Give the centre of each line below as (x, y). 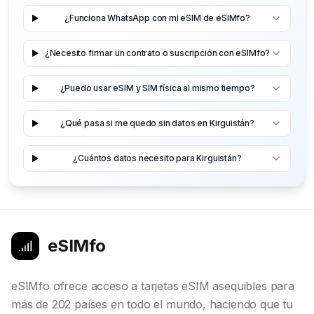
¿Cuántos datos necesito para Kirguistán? (157, 158)
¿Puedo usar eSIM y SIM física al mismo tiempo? (157, 88)
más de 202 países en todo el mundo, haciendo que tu (152, 304)
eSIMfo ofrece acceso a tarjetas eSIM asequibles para (153, 286)
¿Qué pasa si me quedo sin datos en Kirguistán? (157, 123)
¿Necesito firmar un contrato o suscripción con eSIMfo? (157, 53)
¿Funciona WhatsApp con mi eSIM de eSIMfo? (157, 18)
